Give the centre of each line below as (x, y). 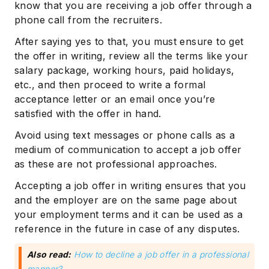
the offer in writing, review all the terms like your (131, 56)
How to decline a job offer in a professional (162, 255)
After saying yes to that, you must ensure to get (129, 42)
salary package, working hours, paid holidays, (125, 71)
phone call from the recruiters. (88, 20)
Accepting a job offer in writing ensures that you (130, 186)
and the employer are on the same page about (126, 200)
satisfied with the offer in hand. (88, 114)
